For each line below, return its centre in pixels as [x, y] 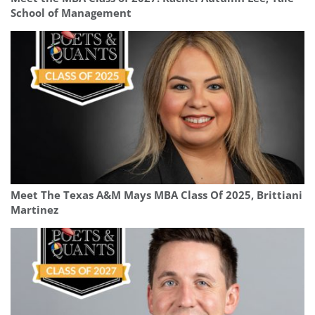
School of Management [71, 13]
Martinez [34, 210]
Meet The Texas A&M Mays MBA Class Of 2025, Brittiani [156, 195]
